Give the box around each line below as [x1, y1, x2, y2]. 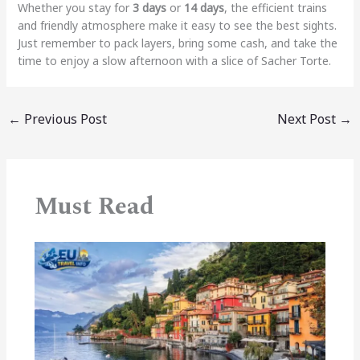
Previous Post [20, 109, 107, 128]
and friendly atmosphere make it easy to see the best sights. [17, 17, 337, 33]
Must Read [34, 187, 154, 225]
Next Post [277, 109, 340, 128]
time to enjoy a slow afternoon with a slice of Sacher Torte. [17, 52, 331, 68]
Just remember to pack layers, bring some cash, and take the [17, 35, 337, 51]
